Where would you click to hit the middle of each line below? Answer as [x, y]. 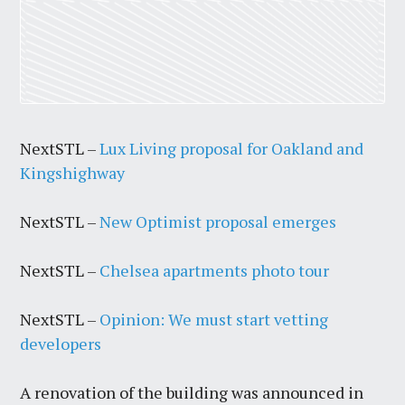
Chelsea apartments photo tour [215, 270]
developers [61, 343]
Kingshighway [73, 172]
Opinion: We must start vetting [214, 319]
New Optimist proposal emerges [218, 221]
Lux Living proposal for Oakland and [232, 148]
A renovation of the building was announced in [192, 392]
